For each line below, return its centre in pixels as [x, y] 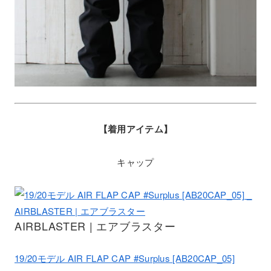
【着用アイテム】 [135, 129]
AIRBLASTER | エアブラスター [95, 226]
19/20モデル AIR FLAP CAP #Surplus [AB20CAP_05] [125, 258]
